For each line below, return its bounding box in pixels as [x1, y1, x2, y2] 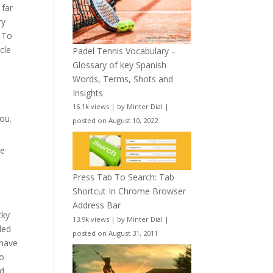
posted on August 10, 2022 [73, 116, 158, 126]
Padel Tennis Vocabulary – [73, 44, 177, 57]
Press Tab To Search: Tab [73, 171, 175, 183]
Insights [73, 87, 104, 99]
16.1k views [73, 102, 110, 112]
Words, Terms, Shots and [73, 73, 174, 85]
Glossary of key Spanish [73, 58, 167, 71]
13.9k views [73, 214, 110, 224]
